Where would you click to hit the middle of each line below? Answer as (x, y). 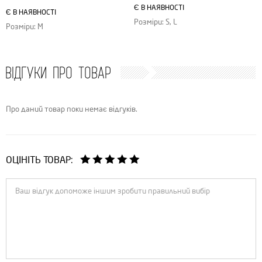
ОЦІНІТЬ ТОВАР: (39, 161)
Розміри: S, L (156, 22)
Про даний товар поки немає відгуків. (72, 109)
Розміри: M (25, 27)
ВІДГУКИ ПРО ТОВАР (58, 73)
